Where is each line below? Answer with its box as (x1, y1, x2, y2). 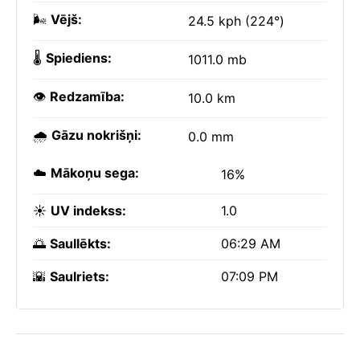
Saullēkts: (50, 235, 111, 252)
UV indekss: (51, 202, 126, 219)
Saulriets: (50, 268, 109, 284)
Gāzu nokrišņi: (51, 127, 141, 143)
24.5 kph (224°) (188, 13, 284, 29)
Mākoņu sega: (51, 165, 139, 181)
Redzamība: (50, 88, 125, 104)
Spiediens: (46, 50, 112, 66)
